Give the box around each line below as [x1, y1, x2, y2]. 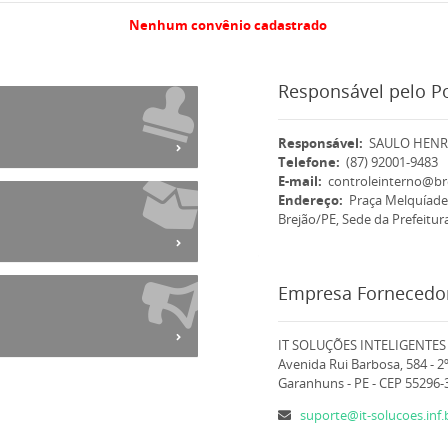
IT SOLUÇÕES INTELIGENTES [277, 336, 446, 355]
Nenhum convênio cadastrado [128, 16, 327, 35]
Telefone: [277, 153, 346, 172]
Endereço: [277, 191, 349, 210]
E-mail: [277, 172, 328, 191]
